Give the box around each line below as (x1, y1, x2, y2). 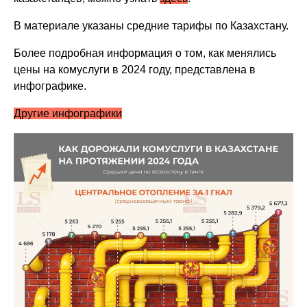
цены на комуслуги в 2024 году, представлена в (14, 64, 256, 76)
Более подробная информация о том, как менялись (14, 47, 277, 60)
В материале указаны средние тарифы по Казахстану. (14, 20, 289, 32)
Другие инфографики (14, 108, 123, 120)
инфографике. (14, 80, 87, 93)
